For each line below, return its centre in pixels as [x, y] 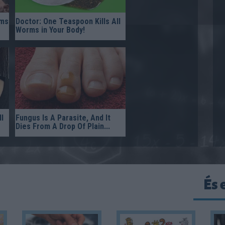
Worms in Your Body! [50, 30]
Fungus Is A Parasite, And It [63, 118]
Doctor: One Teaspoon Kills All [68, 21]
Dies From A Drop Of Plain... [63, 127]
